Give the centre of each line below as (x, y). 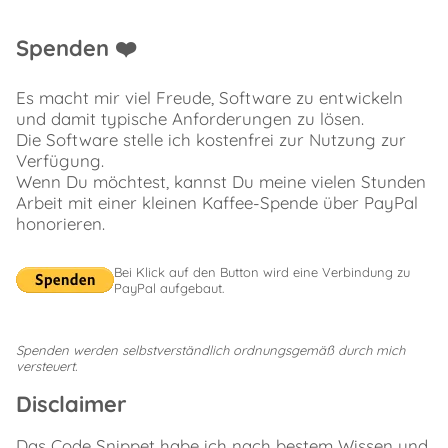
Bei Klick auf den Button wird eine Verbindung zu (262, 271)
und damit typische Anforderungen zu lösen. (190, 118)
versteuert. (46, 365)
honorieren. (60, 223)
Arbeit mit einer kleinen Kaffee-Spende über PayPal (217, 202)
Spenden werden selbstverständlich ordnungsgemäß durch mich (210, 349)
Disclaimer (71, 403)
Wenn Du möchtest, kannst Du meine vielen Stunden (221, 181)
